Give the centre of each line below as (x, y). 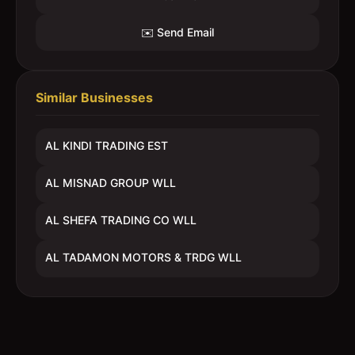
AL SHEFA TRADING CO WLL (121, 220)
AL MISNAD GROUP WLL (111, 183)
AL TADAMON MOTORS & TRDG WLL (143, 257)
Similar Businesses (94, 97)
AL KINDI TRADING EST (107, 145)
